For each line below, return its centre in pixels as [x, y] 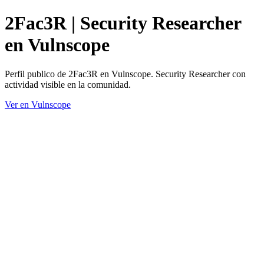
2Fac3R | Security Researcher [123, 23]
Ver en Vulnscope [38, 104]
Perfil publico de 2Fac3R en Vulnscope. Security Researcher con [125, 74]
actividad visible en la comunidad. [68, 84]
